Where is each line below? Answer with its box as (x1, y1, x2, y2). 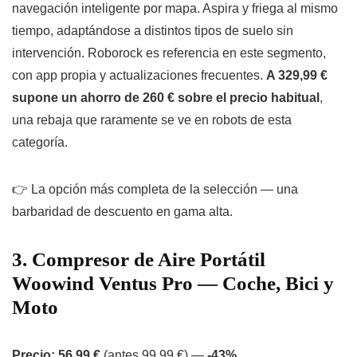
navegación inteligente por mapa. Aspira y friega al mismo (12, 2, 338, 16)
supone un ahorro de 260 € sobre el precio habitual (12, 91, 320, 105)
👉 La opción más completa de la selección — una (12, 182, 298, 197)
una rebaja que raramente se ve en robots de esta (12, 113, 292, 127)
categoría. (12, 135, 68, 150)
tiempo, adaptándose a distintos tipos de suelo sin (12, 24, 293, 38)
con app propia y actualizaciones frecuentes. (12, 69, 266, 83)
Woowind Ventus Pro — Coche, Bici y (12, 273, 334, 295)
